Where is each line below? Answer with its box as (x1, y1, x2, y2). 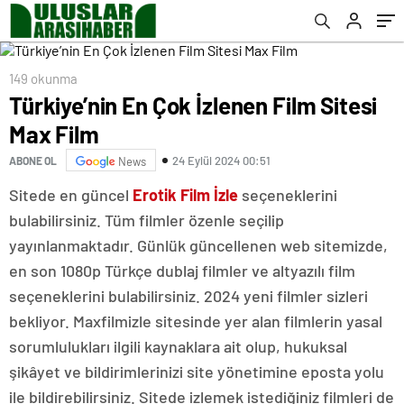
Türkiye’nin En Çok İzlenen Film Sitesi (9, 91, 378, 119)
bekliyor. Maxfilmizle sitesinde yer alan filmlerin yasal (9, 311, 382, 331)
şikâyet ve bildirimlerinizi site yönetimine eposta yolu (9, 362, 384, 381)
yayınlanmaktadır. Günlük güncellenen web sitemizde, (9, 235, 388, 255)
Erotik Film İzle (133, 185, 238, 205)
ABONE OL (9, 153, 57, 167)
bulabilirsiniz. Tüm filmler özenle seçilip (9, 210, 284, 230)
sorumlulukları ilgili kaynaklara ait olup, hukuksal (9, 336, 347, 356)
